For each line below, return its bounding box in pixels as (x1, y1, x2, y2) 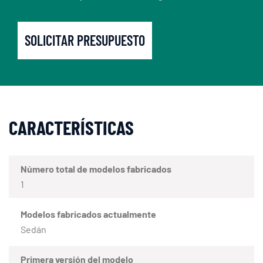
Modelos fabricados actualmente (21, 208, 156, 220)
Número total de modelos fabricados (21, 163, 171, 174)
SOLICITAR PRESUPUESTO (25, 31, 145, 49)
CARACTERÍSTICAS (9, 115, 134, 139)
